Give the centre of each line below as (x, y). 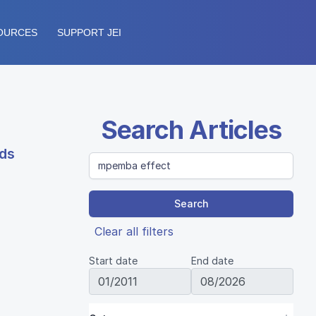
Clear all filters (134, 231)
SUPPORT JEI (89, 32)
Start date (113, 261)
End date (212, 261)
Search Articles (191, 130)
